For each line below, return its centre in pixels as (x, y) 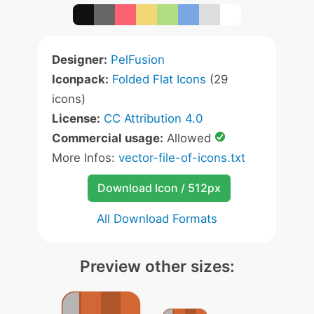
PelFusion (138, 60)
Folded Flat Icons (159, 79)
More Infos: (85, 158)
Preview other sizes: (157, 266)
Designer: (80, 60)
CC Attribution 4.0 (153, 118)
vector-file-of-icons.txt (182, 158)
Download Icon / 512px (159, 188)
